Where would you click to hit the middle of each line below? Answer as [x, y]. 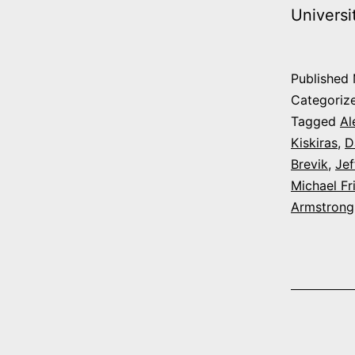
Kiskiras [314, 143]
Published [322, 79]
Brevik [309, 164]
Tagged [315, 122]
